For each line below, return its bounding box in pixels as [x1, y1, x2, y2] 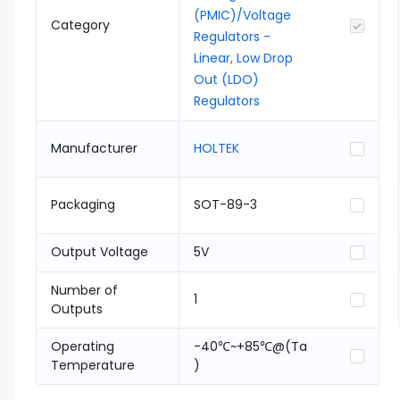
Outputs [51, 300, 103, 318]
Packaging [51, 196, 115, 213]
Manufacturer [51, 139, 137, 157]
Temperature [51, 356, 135, 374]
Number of [51, 281, 118, 299]
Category [51, 16, 110, 34]
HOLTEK [194, 139, 239, 157]
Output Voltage [51, 243, 148, 261]
